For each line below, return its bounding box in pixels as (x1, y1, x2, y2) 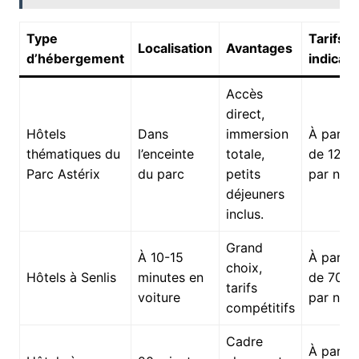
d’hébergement (26, 50, 124, 67)
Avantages (225, 39, 292, 56)
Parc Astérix (26, 165, 100, 182)
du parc (137, 165, 184, 182)
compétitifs (225, 299, 295, 316)
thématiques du (26, 145, 120, 162)
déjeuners (225, 185, 284, 202)
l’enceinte (137, 145, 194, 162)
